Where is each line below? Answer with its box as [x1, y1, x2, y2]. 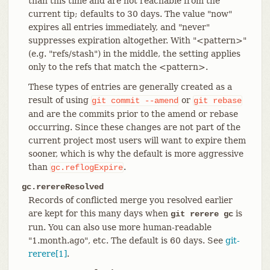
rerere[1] [28, 248, 67, 259]
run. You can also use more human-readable [28, 222, 212, 232]
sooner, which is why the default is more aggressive [28, 148, 243, 159]
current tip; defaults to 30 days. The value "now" [28, 8, 232, 19]
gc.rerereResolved [21, 181, 104, 192]
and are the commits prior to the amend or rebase [28, 108, 238, 119]
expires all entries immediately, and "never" [28, 22, 210, 32]
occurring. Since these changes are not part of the [28, 122, 240, 132]
